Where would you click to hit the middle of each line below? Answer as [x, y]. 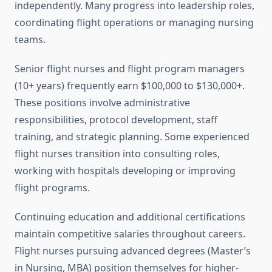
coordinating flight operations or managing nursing [134, 23]
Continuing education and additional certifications [130, 217]
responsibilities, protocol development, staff [116, 120]
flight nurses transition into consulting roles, [117, 154]
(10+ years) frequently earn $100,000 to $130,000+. [130, 86]
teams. [30, 40]
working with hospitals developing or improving [125, 171]
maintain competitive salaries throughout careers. [130, 234]
